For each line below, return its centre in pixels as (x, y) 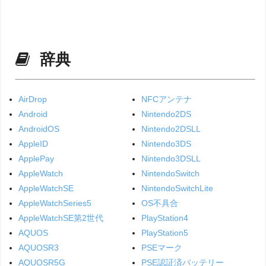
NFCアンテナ (166, 99)
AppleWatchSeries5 (55, 203)
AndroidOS (39, 129)
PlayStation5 (164, 233)
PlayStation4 (164, 218)
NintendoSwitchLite (177, 189)
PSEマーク (161, 248)
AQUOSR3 (39, 248)
